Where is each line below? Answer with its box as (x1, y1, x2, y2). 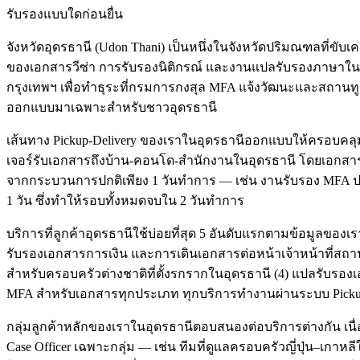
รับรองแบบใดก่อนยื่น (6, 7, 123, 22)
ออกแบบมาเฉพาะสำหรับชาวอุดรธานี (6, 100, 217, 115)
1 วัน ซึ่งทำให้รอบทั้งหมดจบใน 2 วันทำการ (6, 194, 244, 208)
